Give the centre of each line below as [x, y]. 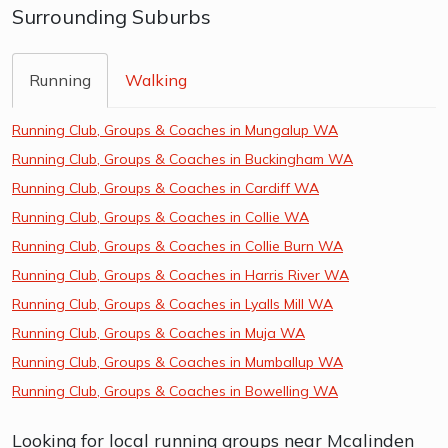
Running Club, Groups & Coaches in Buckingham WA [182, 158]
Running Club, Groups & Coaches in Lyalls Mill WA [172, 303]
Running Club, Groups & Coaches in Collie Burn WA [177, 245]
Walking [156, 80]
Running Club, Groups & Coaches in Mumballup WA [177, 361]
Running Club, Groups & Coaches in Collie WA [160, 216]
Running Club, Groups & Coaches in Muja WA [158, 332]
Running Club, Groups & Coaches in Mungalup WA [175, 129]
